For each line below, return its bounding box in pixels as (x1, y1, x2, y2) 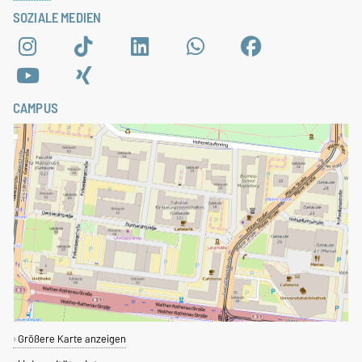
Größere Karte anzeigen (17, 330, 126, 347)
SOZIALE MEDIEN (13, 6, 102, 29)
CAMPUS (13, 96, 58, 120)
